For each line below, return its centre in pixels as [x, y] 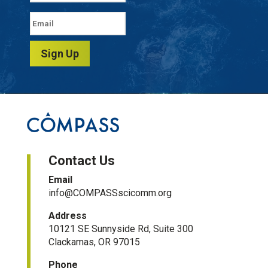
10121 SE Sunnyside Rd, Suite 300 [121, 229]
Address [67, 215]
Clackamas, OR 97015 [94, 242]
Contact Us [81, 160]
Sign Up [60, 54]
